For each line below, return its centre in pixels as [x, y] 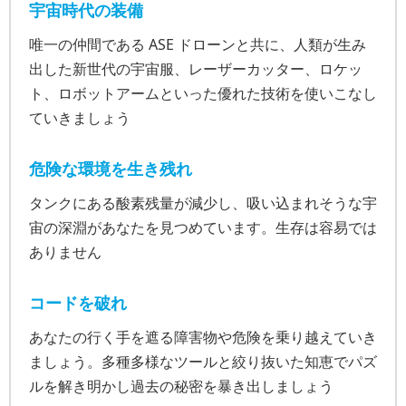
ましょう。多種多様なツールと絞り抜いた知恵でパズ [203, 361]
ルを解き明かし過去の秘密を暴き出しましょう [181, 386]
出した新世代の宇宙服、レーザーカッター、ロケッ [196, 68]
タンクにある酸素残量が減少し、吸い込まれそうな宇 [203, 203]
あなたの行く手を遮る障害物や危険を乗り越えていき [203, 337]
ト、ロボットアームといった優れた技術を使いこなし [203, 93]
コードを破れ [78, 302]
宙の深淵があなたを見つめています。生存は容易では [203, 227]
